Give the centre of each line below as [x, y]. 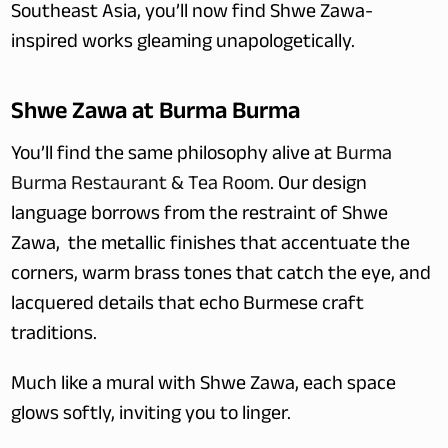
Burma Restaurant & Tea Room [141, 186]
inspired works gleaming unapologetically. [183, 44]
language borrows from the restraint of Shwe [200, 216]
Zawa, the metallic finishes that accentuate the [211, 246]
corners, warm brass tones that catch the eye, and [221, 276]
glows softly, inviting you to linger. [151, 416]
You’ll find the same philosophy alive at [174, 156]
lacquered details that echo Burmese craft [188, 306]
